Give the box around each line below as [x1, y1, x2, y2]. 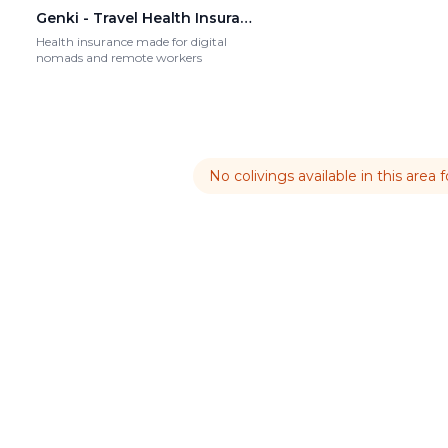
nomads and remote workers [36, 50, 202, 66]
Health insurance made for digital [36, 34, 227, 50]
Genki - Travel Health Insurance [240, 9, 252, 28]
